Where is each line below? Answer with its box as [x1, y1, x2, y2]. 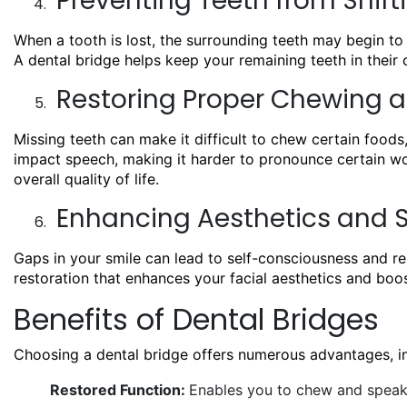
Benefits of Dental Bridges [14, 298, 379, 340]
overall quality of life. [14, 169, 159, 188]
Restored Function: [50, 380, 189, 399]
